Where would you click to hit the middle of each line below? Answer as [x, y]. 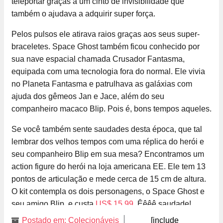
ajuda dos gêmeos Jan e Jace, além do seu [88, 97]
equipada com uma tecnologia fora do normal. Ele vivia [108, 72]
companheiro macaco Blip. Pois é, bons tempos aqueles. [111, 109]
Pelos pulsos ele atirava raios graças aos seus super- [106, 34]
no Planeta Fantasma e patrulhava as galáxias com [102, 84]
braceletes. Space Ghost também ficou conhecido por [106, 47]
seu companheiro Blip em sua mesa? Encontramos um [108, 154]
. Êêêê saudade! [162, 204]
